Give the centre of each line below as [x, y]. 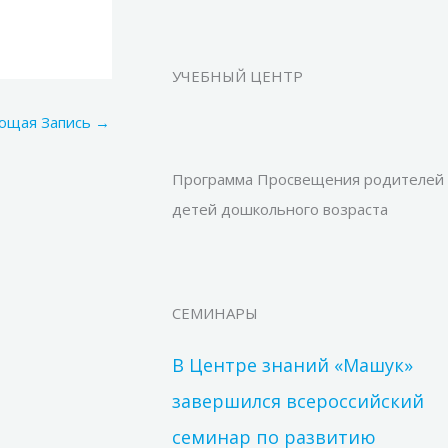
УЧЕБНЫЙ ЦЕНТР [237, 75]
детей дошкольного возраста [280, 209]
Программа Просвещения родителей [308, 179]
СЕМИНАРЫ [215, 312]
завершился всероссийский [298, 400]
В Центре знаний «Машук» [292, 364]
